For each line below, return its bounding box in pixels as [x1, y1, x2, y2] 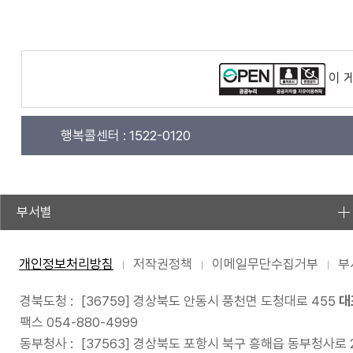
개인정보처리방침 [19, 256, 113, 272]
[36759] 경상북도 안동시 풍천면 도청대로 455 [81, 293, 336, 309]
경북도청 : [20, 293, 73, 309]
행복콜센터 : [60, 128, 126, 143]
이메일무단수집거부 [212, 256, 318, 272]
